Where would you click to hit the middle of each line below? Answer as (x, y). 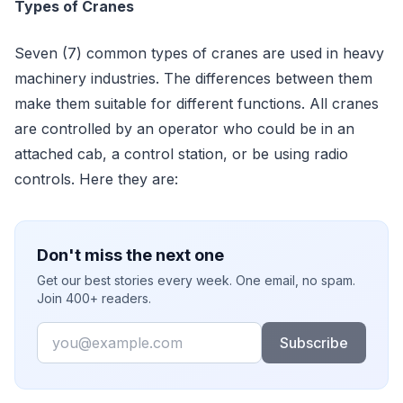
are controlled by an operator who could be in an (184, 129)
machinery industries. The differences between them (193, 78)
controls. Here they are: (99, 179)
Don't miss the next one (130, 255)
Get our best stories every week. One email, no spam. (196, 280)
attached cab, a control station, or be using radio (181, 154)
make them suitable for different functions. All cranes (197, 103)
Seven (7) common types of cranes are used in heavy (199, 53)
